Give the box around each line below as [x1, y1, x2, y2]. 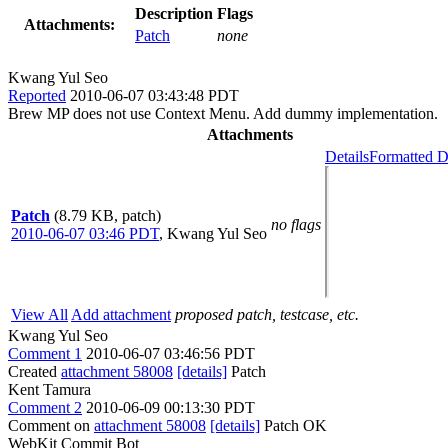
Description [135, 4, 213, 22]
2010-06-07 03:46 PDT [11, 224, 159, 242]
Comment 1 [8, 344, 82, 362]
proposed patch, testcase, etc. [175, 305, 359, 323]
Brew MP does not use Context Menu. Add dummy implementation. [8, 104, 438, 122]
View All [11, 305, 68, 323]
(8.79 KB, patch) [54, 206, 161, 224]
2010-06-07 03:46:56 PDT [86, 344, 255, 362]
